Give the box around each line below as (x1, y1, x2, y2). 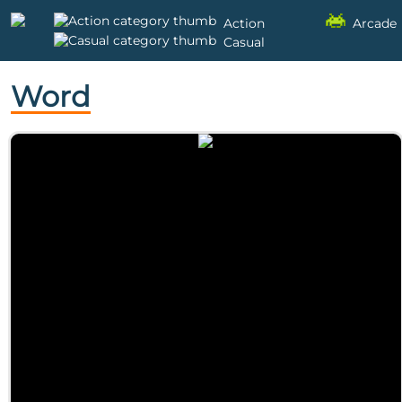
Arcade (353, 14, 397, 31)
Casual (223, 34, 265, 51)
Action (223, 14, 265, 31)
